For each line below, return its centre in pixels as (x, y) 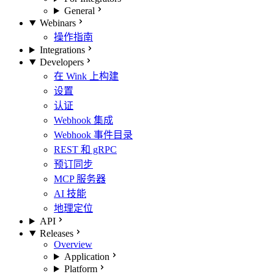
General (79, 11)
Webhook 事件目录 (93, 135)
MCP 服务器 (80, 179)
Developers (61, 62)
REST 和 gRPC (85, 150)
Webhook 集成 (83, 120)
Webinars (57, 23)
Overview (73, 244)
